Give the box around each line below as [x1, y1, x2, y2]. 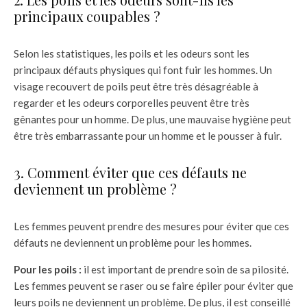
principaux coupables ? [14, 7, 160, 25]
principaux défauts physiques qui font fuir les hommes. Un [14, 64, 272, 76]
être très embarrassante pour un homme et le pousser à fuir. [14, 130, 282, 142]
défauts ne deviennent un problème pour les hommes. [14, 236, 251, 249]
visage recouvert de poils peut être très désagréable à [14, 80, 258, 93]
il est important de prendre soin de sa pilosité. [82, 263, 288, 275]
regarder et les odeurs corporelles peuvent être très [14, 97, 249, 109]
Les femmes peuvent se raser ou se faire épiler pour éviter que [14, 280, 293, 292]
